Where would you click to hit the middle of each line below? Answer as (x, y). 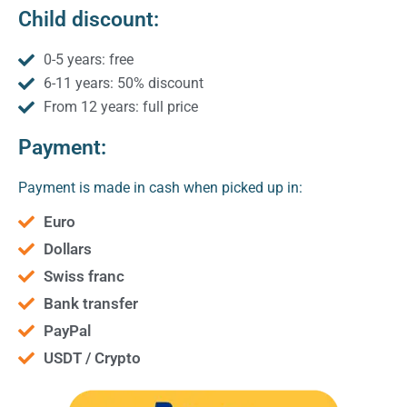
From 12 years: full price (120, 106)
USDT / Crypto (92, 357)
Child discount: (89, 19)
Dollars (67, 248)
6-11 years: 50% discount (123, 83)
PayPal (67, 330)
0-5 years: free (88, 59)
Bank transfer (90, 303)
